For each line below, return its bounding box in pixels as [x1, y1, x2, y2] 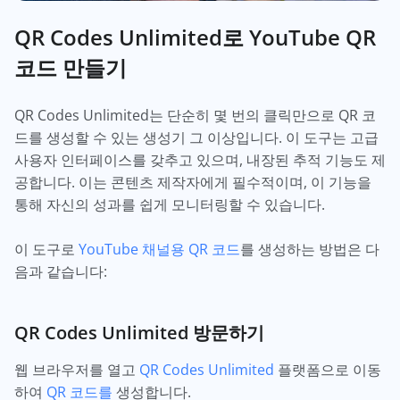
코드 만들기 [14, 53, 127, 83]
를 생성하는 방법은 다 [240, 239, 379, 260]
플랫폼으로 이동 [274, 360, 381, 380]
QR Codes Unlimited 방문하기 [14, 320, 264, 346]
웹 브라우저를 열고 [14, 360, 139, 380]
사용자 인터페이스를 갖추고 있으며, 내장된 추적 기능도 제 [14, 150, 386, 171]
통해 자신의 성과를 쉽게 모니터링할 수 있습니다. [14, 195, 325, 215]
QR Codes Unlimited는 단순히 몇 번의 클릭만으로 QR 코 [14, 105, 376, 126]
